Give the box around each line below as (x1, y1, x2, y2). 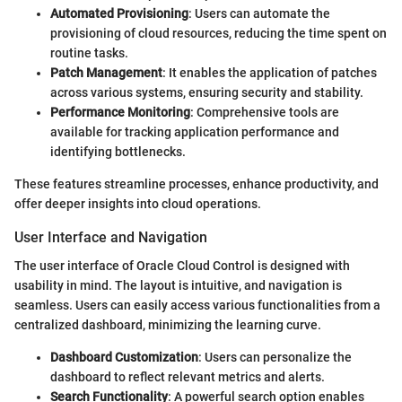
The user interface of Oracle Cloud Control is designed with (14, 258, 350, 274)
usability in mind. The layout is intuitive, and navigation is (14, 278, 342, 293)
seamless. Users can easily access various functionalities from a (14, 298, 380, 313)
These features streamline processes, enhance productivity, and (14, 177, 379, 192)
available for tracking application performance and (50, 125, 339, 140)
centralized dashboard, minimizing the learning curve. (14, 318, 321, 333)
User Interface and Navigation (14, 229, 207, 247)
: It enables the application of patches (162, 66, 377, 81)
